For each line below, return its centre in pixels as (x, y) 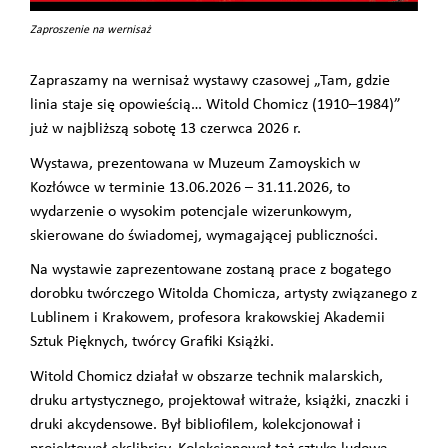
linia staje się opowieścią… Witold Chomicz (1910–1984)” (215, 105)
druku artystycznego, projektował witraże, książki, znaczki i (219, 401)
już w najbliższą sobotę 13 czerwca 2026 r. (165, 129)
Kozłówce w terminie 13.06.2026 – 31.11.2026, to (190, 187)
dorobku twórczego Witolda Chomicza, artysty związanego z (223, 294)
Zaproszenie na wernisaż (90, 30)
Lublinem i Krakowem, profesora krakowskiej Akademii (207, 318)
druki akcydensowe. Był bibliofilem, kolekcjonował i (195, 425)
